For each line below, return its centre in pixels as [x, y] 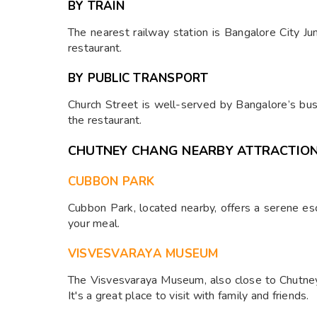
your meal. [94, 224]
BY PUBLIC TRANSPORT [138, 78]
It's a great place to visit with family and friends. [189, 296]
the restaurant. [105, 120]
